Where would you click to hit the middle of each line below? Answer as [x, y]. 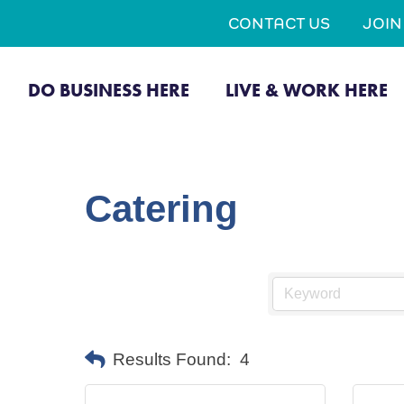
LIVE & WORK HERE [306, 90]
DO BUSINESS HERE [108, 90]
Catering [161, 209]
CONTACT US [279, 23]
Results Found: [172, 359]
